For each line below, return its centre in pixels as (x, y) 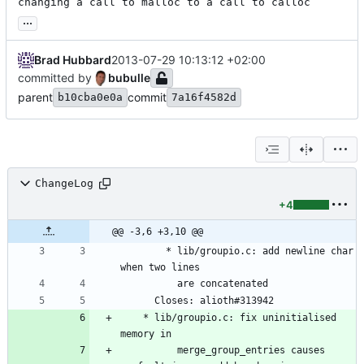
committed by (55, 77)
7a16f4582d (204, 97)
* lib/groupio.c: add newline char (143, 251)
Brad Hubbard (73, 59)
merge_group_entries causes (149, 350)
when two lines (160, 267)
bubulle (129, 77)
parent (35, 97)
